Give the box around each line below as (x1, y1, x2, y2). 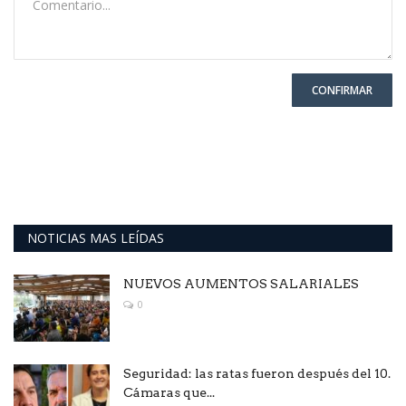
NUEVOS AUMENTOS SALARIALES (123, 276, 359, 292)
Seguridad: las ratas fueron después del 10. (123, 366, 391, 382)
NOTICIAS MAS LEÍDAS (27, 229, 164, 247)
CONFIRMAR (312, 82, 372, 99)
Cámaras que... (123, 385, 215, 401)
